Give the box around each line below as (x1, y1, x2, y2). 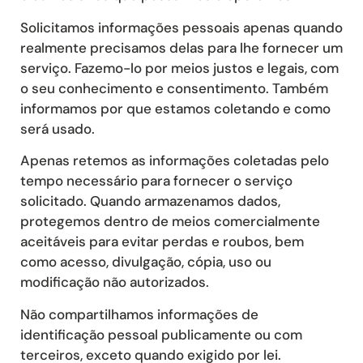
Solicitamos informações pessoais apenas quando (20, 18, 343, 36)
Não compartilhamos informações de (20, 305, 258, 323)
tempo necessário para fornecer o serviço (20, 172, 293, 190)
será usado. (20, 119, 95, 138)
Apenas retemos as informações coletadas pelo (20, 152, 329, 170)
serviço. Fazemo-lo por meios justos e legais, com (20, 58, 339, 77)
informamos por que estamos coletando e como (20, 99, 331, 117)
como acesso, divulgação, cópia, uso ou (20, 253, 271, 271)
